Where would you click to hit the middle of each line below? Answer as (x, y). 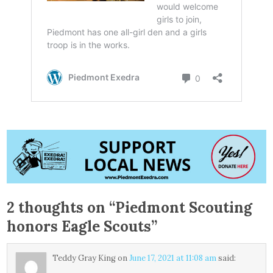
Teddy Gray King (84, 258)
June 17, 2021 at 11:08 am (173, 258)
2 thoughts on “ (61, 208)
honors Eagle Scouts (79, 227)
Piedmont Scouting (184, 208)
